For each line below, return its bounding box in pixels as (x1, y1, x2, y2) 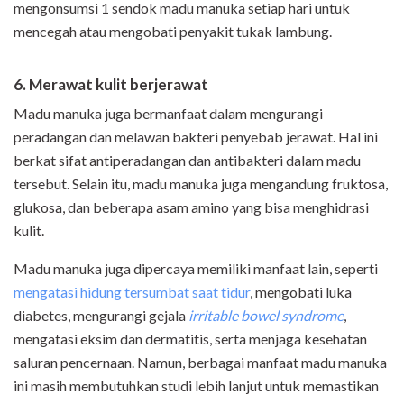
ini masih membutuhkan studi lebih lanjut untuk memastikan (14, 377, 379, 395)
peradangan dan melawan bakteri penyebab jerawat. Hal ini (14, 128, 378, 146)
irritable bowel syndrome (188, 307, 344, 325)
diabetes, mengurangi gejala (14, 307, 188, 325)
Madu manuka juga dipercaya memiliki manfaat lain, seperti (14, 260, 378, 278)
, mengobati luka (250, 283, 352, 301)
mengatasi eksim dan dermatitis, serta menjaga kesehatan (14, 330, 367, 348)
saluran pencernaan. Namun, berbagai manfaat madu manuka (14, 353, 387, 372)
